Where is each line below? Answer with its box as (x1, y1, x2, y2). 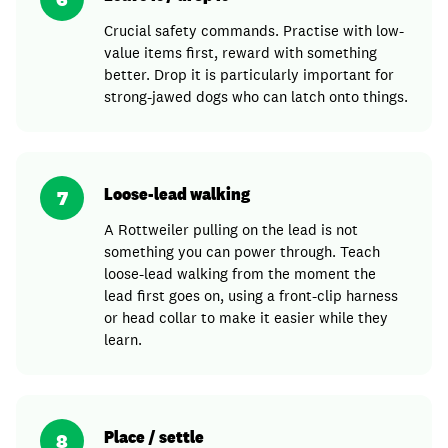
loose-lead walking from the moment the (104, 264, 376, 283)
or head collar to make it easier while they (104, 308, 388, 327)
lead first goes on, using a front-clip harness (104, 286, 398, 305)
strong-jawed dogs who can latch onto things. (104, 87, 408, 106)
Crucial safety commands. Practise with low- (104, 21, 404, 40)
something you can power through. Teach (104, 242, 380, 261)
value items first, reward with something (104, 43, 377, 62)
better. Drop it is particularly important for (104, 65, 394, 84)
